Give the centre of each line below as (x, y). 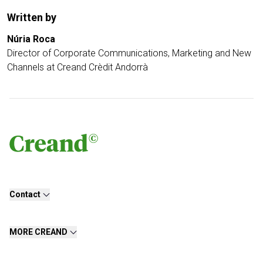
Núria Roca (31, 39)
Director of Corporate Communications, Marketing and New (129, 53)
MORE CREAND (38, 232)
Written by (32, 18)
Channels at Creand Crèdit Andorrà (77, 68)
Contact (25, 195)
